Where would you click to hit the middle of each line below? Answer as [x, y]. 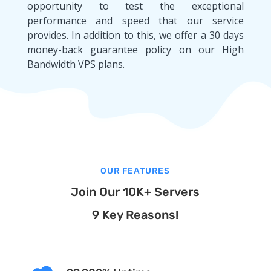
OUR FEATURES [135, 171]
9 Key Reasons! [135, 214]
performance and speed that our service [135, 20]
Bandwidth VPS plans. [76, 64]
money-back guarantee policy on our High [135, 49]
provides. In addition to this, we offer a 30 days [135, 35]
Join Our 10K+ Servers [135, 191]
